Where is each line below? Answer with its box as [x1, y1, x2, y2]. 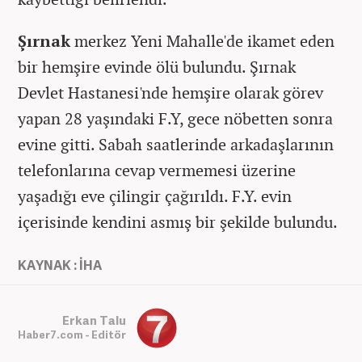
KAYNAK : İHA [18, 255, 102, 274]
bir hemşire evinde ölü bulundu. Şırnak [18, 55, 296, 78]
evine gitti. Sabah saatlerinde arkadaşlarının [18, 133, 334, 155]
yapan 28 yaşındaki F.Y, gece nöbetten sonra [18, 107, 333, 129]
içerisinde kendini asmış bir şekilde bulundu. [18, 210, 338, 233]
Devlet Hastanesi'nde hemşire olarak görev [18, 81, 323, 103]
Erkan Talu [62, 312, 126, 329]
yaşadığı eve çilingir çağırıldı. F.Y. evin [18, 184, 292, 207]
